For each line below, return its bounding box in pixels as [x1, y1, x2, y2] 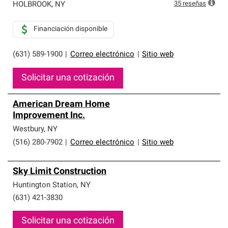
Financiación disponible [34, 25, 107, 33]
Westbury [13, 126, 44, 133]
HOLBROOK [13, 1, 51, 9]
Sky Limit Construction [13, 167, 106, 177]
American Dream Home [13, 100, 110, 109]
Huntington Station [13, 182, 77, 189]
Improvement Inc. [13, 111, 85, 121]
